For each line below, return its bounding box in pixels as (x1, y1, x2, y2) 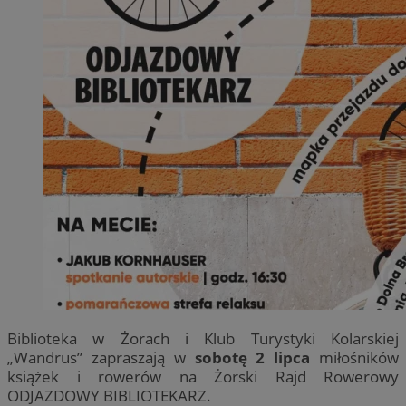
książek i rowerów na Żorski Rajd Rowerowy (7, 366, 399, 388)
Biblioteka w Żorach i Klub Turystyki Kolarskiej (7, 328, 399, 350)
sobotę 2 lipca (194, 347, 311, 369)
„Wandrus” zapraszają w (7, 347, 195, 369)
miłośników (310, 347, 400, 369)
